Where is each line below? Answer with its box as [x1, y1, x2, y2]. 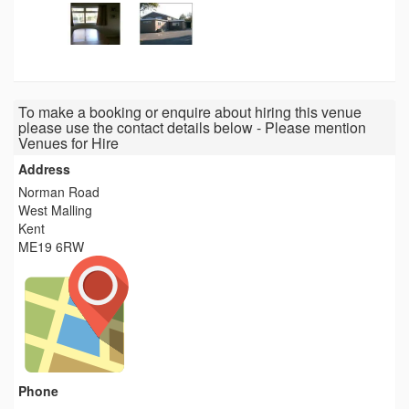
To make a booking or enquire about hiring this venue [18, 101, 362, 123]
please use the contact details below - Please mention [18, 117, 366, 139]
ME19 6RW [18, 237, 84, 257]
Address [18, 160, 70, 179]
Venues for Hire [18, 132, 119, 154]
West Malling [18, 201, 92, 220]
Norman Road [18, 183, 100, 202]
